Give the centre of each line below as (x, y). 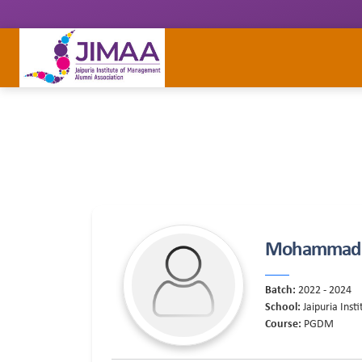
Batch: (282, 291)
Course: (284, 325)
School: (284, 308)
